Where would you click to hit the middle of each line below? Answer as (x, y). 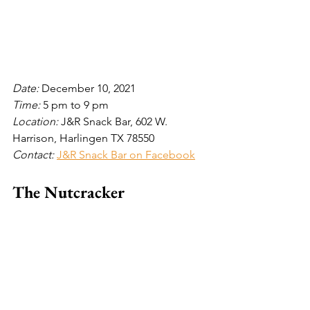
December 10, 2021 (89, 88)
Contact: (35, 154)
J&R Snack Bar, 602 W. (116, 121)
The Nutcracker (70, 192)
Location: (37, 121)
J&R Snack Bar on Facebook (126, 154)
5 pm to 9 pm (76, 104)
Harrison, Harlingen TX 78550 (83, 138)
